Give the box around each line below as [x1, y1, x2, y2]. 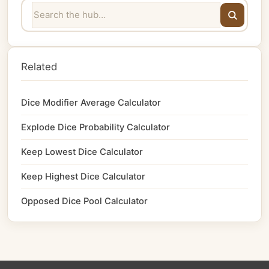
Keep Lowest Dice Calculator [21, 146, 143, 157]
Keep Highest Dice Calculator [21, 171, 145, 182]
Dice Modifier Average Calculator [21, 97, 161, 108]
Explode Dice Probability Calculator [21, 121, 170, 133]
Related [21, 60, 57, 73]
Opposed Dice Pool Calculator [21, 195, 148, 207]
